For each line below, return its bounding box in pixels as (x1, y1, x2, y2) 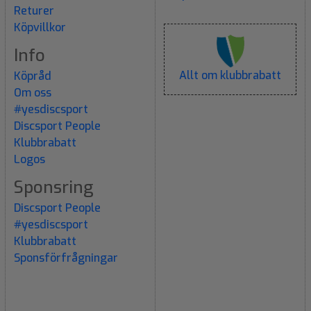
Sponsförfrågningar (14, 250, 118, 265)
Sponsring (14, 176, 94, 199)
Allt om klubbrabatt (179, 67, 281, 83)
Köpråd (14, 68, 51, 83)
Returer (14, 3, 54, 18)
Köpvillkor (14, 19, 66, 35)
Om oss (14, 85, 51, 100)
